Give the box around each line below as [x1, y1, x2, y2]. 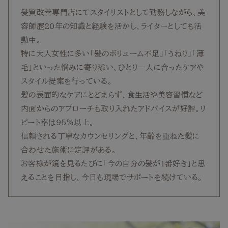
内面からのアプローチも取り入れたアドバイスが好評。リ [21, 104, 207, 112]
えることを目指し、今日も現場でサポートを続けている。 [21, 173, 203, 181]
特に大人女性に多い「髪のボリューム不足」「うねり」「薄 [21, 49, 205, 58]
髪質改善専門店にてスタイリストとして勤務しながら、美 [21, 8, 206, 16]
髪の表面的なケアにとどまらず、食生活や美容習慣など [21, 91, 203, 99]
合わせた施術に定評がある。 [21, 146, 117, 154]
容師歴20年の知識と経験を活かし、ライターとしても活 [21, 22, 202, 30]
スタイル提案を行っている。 [21, 77, 112, 85]
